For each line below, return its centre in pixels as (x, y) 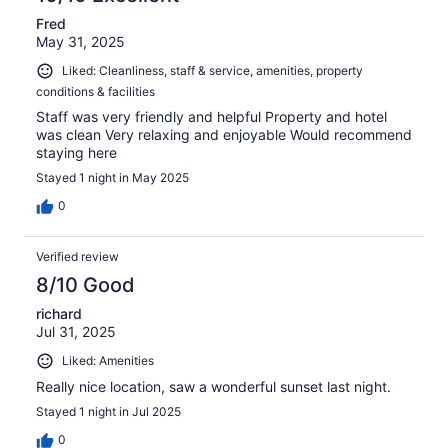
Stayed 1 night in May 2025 (112, 177)
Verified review (77, 256)
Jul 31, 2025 (76, 331)
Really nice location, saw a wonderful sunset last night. (213, 386)
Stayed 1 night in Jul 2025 (108, 411)
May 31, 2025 (80, 42)
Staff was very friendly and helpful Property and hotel (211, 116)
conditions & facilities (95, 91)
